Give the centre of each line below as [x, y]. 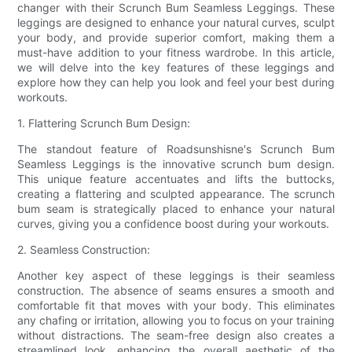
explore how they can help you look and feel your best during [176, 82]
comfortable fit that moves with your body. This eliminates [176, 305]
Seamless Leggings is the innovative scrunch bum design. [176, 163]
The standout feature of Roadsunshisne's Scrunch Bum [176, 148]
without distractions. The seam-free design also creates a [176, 335]
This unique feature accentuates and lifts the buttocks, [176, 178]
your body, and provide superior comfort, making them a [176, 37]
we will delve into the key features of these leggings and [176, 67]
